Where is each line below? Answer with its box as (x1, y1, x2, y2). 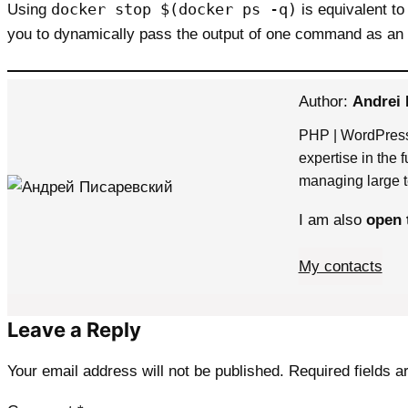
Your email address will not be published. (7, 362, 284, 381)
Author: (298, 92, 352, 110)
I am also (298, 210, 366, 229)
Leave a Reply (7, 318, 141, 342)
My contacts (298, 257, 382, 275)
